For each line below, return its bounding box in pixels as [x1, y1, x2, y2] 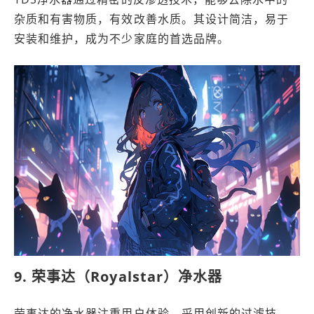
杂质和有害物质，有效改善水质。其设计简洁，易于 [14, 11, 289, 27]
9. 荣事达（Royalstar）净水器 [14, 267, 222, 286]
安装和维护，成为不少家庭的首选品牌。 [14, 31, 229, 46]
